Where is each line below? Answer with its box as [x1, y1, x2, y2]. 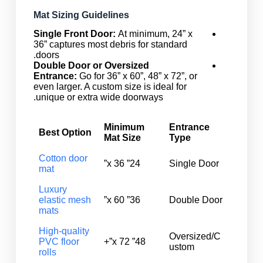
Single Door [169, 159, 220, 169]
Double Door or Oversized [33, 60, 149, 71]
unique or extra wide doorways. [35, 92, 163, 103]
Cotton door [39, 153, 88, 164]
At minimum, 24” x [115, 29, 193, 39]
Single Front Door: [33, 29, 116, 39]
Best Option [39, 127, 92, 138]
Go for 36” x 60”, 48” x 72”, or [76, 71, 197, 82]
